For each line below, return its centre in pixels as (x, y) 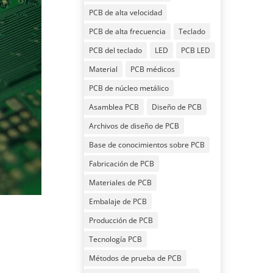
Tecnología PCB (115, 239)
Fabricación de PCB (121, 163)
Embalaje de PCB (118, 201)
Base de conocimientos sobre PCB (147, 144)
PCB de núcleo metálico (129, 88)
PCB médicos (152, 69)
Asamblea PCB (114, 107)
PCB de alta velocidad (125, 12)
